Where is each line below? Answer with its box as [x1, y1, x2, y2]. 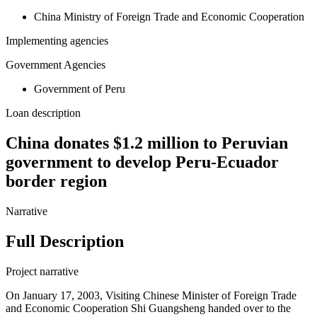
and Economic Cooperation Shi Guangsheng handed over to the [6, 302, 291, 315]
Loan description [6, 107, 81, 120]
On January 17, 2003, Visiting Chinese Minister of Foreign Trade [6, 289, 296, 302]
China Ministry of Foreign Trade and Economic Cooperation [34, 11, 304, 23]
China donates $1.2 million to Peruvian [6, 134, 288, 153]
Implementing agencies [6, 35, 108, 47]
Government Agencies [6, 59, 105, 71]
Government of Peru [34, 83, 125, 96]
